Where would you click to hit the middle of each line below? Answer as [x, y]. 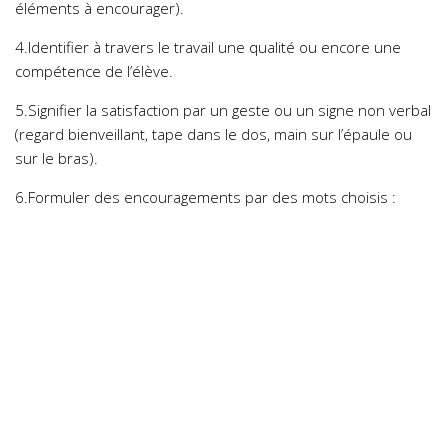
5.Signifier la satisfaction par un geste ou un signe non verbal [223, 109]
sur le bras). [56, 157]
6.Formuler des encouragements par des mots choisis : [205, 196]
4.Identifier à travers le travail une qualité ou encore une [208, 46]
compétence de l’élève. [94, 70]
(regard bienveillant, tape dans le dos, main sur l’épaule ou [213, 133]
